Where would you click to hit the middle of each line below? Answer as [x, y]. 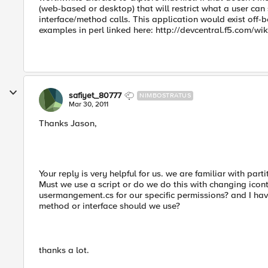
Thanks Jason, [68, 123]
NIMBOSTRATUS [165, 95]
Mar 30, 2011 [89, 104]
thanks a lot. [64, 250]
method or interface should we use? [109, 206]
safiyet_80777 [95, 95]
